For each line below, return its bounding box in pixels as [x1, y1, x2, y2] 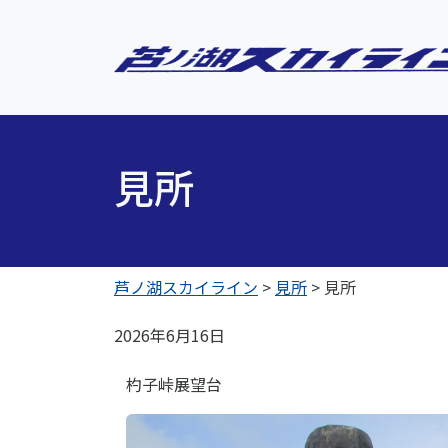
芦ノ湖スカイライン [114, 275, 258, 299]
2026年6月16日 [114, 323, 225, 347]
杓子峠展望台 [126, 372, 222, 396]
